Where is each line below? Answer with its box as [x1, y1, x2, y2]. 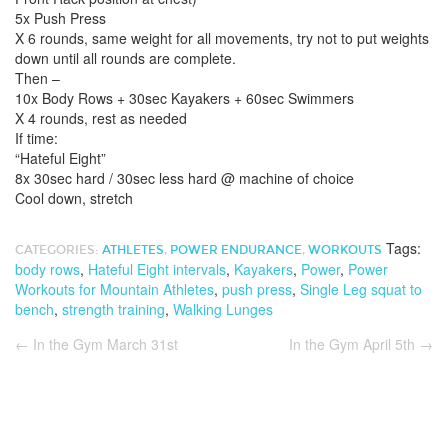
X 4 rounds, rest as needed [15, 108, 187, 128]
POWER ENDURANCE [170, 243, 302, 257]
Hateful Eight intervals [88, 259, 226, 279]
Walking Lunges [173, 299, 273, 319]
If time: [15, 128, 58, 148]
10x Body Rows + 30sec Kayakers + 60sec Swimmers [15, 88, 354, 108]
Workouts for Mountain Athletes [15, 279, 214, 299]
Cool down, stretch [15, 188, 133, 208]
